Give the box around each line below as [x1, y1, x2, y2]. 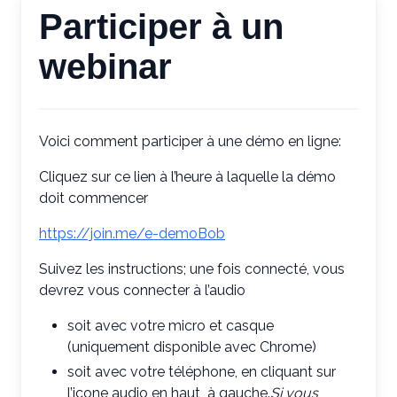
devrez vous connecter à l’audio [39, 282, 245, 299]
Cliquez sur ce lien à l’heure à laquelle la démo [39, 168, 336, 185]
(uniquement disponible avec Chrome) [67, 339, 316, 355]
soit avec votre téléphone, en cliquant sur [67, 363, 336, 380]
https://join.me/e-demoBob [39, 225, 225, 242]
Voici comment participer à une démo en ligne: [39, 133, 341, 150]
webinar [39, 47, 172, 86]
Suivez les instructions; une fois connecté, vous [39, 261, 345, 277]
